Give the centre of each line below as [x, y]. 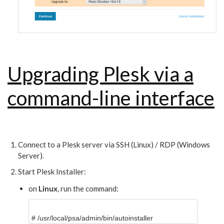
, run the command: [88, 189]
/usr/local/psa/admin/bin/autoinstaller [95, 218]
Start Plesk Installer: [52, 172]
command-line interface [111, 98]
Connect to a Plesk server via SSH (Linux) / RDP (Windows [114, 145]
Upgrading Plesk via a [100, 74]
